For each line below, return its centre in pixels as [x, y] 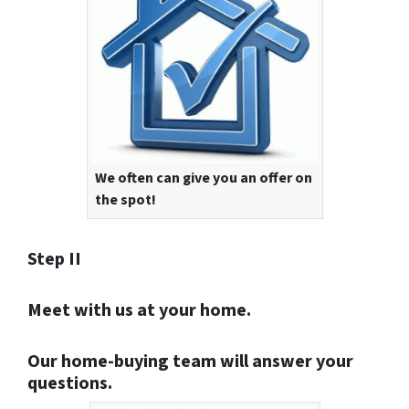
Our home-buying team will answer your [190, 362]
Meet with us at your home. [139, 311]
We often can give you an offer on [203, 178]
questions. [70, 384]
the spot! [125, 200]
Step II [54, 260]
